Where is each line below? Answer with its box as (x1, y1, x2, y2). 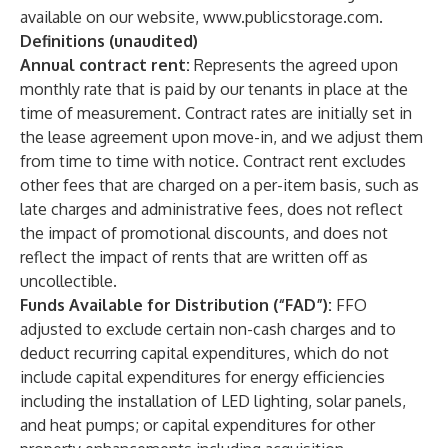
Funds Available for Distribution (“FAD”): (20, 295, 332, 315)
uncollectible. (20, 271, 117, 291)
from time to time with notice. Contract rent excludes (20, 151, 406, 171)
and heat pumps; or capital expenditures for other (20, 415, 375, 435)
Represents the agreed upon (190, 55, 398, 75)
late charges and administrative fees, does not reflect (20, 199, 403, 219)
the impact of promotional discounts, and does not (20, 223, 388, 243)
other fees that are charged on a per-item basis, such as (20, 175, 419, 195)
